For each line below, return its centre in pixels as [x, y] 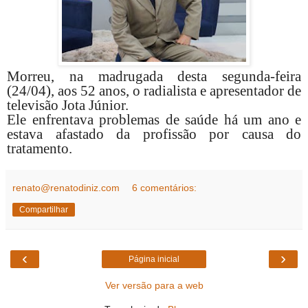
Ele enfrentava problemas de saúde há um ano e [154, 120]
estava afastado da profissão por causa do [154, 134]
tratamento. [40, 149]
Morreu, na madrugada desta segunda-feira [154, 77]
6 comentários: [165, 188]
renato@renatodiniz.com [66, 188]
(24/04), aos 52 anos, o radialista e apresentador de [154, 91]
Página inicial [154, 260]
